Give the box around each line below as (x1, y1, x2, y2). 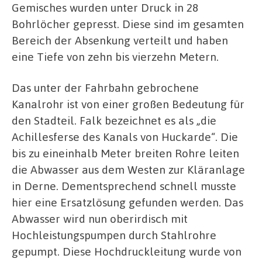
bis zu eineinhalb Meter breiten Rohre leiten (12, 146, 239, 161)
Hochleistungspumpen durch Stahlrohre (12, 227, 216, 243)
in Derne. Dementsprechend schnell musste (12, 178, 236, 194)
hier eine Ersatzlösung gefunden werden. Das (12, 195, 243, 210)
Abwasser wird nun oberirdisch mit (12, 211, 188, 226)
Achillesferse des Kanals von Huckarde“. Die (12, 129, 238, 144)
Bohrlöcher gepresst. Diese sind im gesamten (12, 16, 244, 31)
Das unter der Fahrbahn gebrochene (12, 80, 199, 95)
